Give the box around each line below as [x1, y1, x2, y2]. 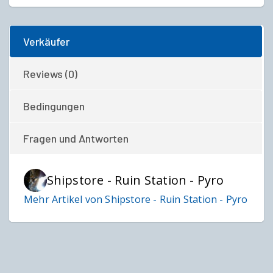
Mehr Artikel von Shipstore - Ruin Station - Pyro [24, 192, 248, 206]
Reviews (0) [23, 67, 77, 80]
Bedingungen [23, 99, 85, 113]
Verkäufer [23, 35, 69, 48]
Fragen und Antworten [23, 132, 129, 145]
